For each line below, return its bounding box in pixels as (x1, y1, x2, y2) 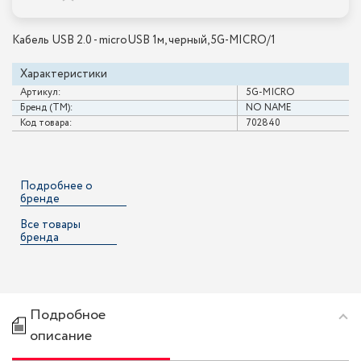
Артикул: (20, 85, 61, 100)
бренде (20, 191, 60, 208)
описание (30, 326, 92, 347)
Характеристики (20, 66, 107, 83)
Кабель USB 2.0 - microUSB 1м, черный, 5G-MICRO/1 (12, 32, 276, 49)
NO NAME (246, 101, 293, 115)
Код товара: (20, 116, 73, 131)
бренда (20, 230, 59, 247)
